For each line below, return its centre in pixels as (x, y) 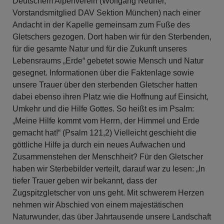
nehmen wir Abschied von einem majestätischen (98, 204)
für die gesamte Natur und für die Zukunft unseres (100, 48)
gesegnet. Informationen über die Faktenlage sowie (103, 72)
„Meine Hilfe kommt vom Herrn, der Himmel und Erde (106, 120)
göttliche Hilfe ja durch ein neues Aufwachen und (99, 144)
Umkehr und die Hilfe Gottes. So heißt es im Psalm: (103, 108)
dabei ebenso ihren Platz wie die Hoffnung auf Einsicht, (110, 96)
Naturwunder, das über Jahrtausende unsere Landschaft (112, 216)
